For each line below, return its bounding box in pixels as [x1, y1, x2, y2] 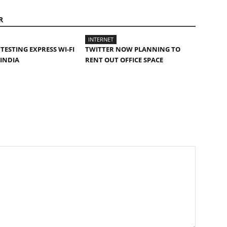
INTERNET [88, 35, 113, 43]
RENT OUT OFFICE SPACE [85, 55, 163, 64]
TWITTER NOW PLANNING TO [85, 44, 180, 54]
